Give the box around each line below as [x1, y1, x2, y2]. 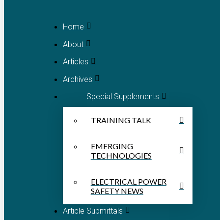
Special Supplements [86, 92, 159, 102]
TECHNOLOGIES [90, 151, 152, 161]
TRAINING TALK [90, 115, 151, 125]
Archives [62, 74, 92, 84]
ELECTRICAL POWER [90, 177, 166, 187]
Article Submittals [62, 206, 123, 216]
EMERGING [90, 141, 133, 151]
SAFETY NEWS [90, 186, 143, 196]
